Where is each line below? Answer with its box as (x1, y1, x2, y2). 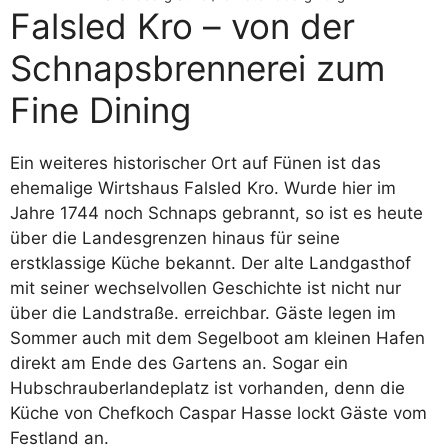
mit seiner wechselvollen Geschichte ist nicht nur (10, 277, 401, 298)
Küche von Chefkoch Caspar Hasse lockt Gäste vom (10, 402, 427, 423)
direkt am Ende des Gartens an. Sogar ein (10, 352, 348, 373)
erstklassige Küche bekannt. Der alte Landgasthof (10, 252, 411, 273)
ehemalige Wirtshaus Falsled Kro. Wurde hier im (10, 177, 396, 198)
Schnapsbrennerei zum (10, 46, 385, 89)
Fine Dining (10, 88, 191, 131)
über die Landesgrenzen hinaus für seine (10, 227, 340, 248)
